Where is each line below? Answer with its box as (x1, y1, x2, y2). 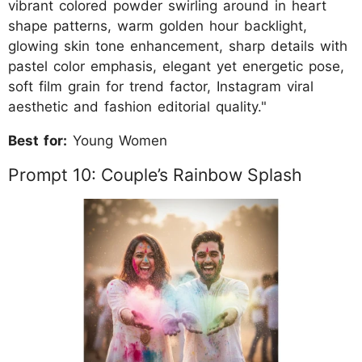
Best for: (8, 133, 67, 149)
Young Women (67, 133, 167, 149)
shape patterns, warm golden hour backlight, (8, 18, 307, 35)
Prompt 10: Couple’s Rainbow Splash (8, 164, 302, 186)
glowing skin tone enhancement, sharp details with (8, 38, 347, 55)
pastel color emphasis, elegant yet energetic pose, (8, 58, 344, 75)
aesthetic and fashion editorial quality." (8, 99, 267, 116)
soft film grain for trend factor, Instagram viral (8, 78, 314, 95)
